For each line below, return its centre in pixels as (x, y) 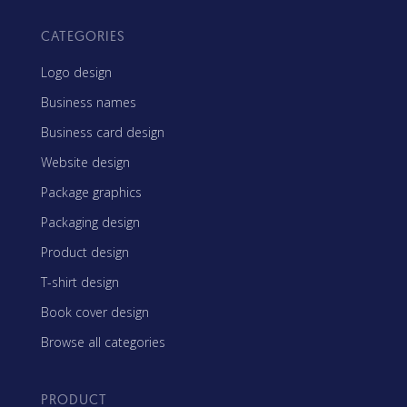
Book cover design (95, 312)
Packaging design (90, 222)
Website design (85, 162)
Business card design (103, 132)
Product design (85, 252)
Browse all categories (103, 342)
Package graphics (91, 192)
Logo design (76, 72)
